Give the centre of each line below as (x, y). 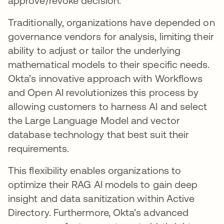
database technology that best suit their (99, 134)
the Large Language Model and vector (94, 120)
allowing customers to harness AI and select (108, 106)
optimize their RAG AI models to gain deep (103, 184)
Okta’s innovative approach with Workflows (105, 78)
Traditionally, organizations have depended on (111, 22)
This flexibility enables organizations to (95, 170)
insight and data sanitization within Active (101, 198)
